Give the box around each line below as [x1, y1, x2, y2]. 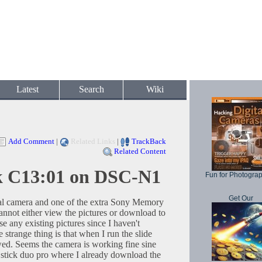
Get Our [229, 194, 253, 202]
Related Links [71, 137, 115, 146]
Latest [16, 84, 39, 94]
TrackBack [132, 137, 166, 146]
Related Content [114, 147, 166, 156]
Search [78, 84, 104, 94]
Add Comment [8, 137, 54, 146]
